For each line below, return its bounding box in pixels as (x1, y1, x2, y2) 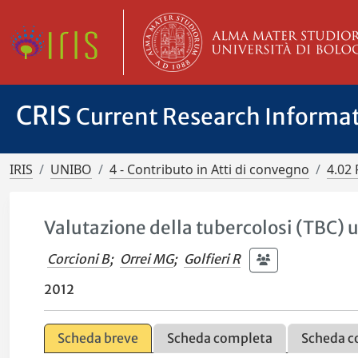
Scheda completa (167, 330, 273, 346)
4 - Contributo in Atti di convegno (109, 161, 309, 178)
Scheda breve (58, 330, 139, 346)
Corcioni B (47, 250, 110, 267)
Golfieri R (184, 250, 241, 267)
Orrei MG (120, 250, 174, 267)
